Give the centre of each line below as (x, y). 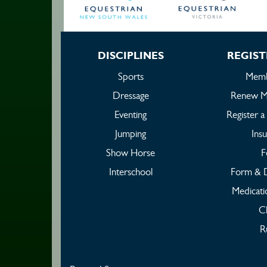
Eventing (131, 115)
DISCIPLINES (131, 55)
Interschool (131, 172)
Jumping (131, 134)
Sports (131, 77)
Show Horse (131, 153)
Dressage (131, 96)
